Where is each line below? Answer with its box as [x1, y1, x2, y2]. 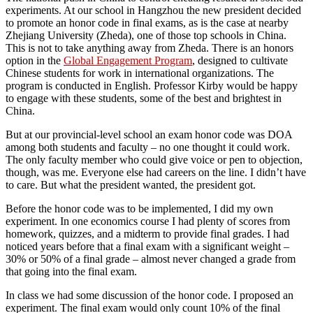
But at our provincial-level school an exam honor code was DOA [6, 128, 292, 140]
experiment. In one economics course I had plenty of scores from [6, 214, 290, 227]
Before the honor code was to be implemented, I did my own [6, 202, 273, 214]
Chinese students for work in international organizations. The [6, 66, 274, 79]
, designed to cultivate [192, 54, 288, 66]
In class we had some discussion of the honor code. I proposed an [6, 289, 293, 301]
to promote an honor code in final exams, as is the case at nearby [6, 16, 289, 29]
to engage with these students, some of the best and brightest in [6, 92, 282, 104]
